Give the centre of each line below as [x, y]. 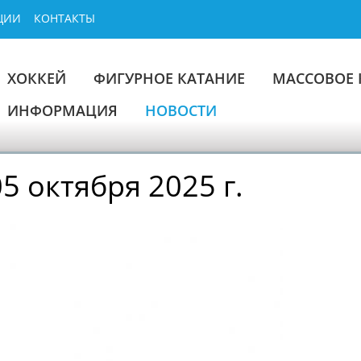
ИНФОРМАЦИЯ [62, 110]
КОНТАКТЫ [64, 18]
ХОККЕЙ [37, 78]
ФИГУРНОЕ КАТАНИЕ [169, 78]
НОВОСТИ [181, 110]
